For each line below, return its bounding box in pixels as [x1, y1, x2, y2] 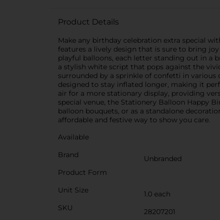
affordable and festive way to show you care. [58, 115, 210, 124]
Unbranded [144, 154, 182, 163]
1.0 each [144, 190, 170, 198]
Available [58, 133, 89, 141]
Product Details [58, 17, 119, 27]
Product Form [58, 168, 107, 177]
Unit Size [58, 186, 88, 194]
